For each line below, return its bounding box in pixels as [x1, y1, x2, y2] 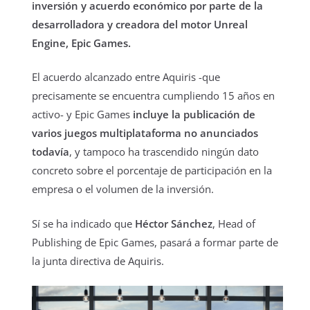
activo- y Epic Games [32, 107, 130, 122]
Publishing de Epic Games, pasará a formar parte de [32, 235, 278, 249]
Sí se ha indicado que [32, 216, 135, 230]
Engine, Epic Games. [32, 35, 131, 50]
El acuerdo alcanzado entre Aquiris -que [32, 70, 220, 84]
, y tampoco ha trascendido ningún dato [69, 145, 259, 159]
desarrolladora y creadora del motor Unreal [32, 17, 248, 31]
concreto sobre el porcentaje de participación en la [32, 163, 272, 178]
